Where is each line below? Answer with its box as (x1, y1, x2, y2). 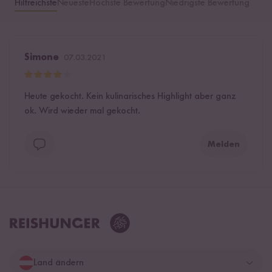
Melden (208, 140, 240, 149)
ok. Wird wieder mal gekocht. (24, 106, 140, 117)
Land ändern (33, 258, 84, 268)
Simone (24, 53, 59, 63)
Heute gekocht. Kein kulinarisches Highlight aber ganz (24, 92, 236, 102)
